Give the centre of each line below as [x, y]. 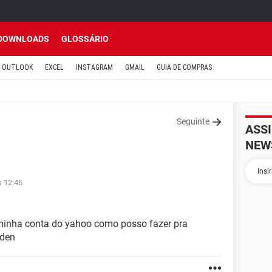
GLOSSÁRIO [85, 39]
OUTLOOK [17, 67]
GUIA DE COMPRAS [184, 67]
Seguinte [193, 121]
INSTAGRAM [94, 67]
